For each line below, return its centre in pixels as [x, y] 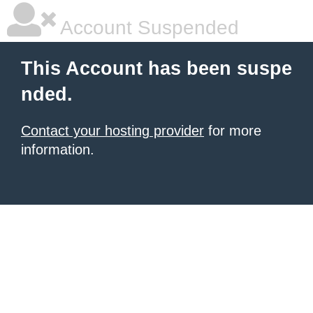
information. [58, 150]
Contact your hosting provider [112, 131]
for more [233, 131]
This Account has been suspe [156, 68]
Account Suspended [147, 28]
